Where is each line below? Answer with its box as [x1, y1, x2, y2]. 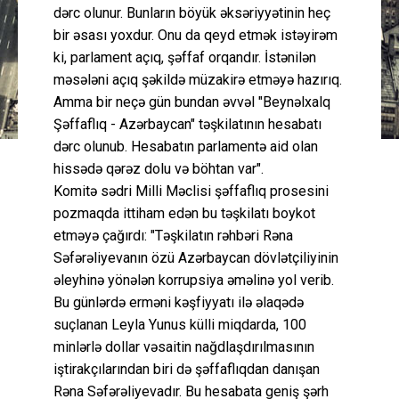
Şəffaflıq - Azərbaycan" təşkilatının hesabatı [53, 115, 322, 133]
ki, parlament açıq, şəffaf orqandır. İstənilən [53, 48, 316, 66]
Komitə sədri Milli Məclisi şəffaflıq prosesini [53, 182, 329, 199]
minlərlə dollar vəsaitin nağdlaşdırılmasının [53, 338, 314, 355]
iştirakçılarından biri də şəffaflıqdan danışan [53, 360, 320, 378]
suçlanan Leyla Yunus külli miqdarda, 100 [53, 315, 306, 333]
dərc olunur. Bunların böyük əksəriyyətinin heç [53, 4, 330, 21]
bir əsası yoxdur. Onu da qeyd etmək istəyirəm [53, 26, 338, 44]
